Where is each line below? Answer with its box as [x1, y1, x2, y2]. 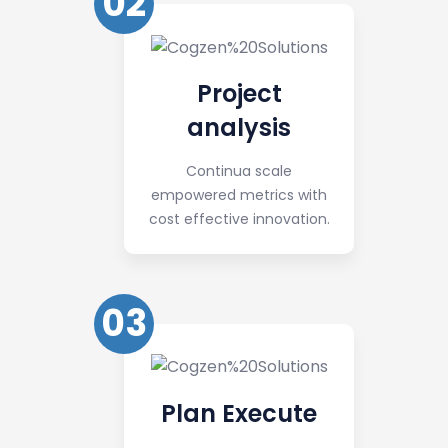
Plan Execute [161, 396, 317, 430]
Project [196, 77, 282, 111]
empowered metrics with [151, 185, 327, 206]
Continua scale [186, 161, 292, 182]
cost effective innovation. [148, 209, 330, 230]
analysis [187, 111, 291, 145]
